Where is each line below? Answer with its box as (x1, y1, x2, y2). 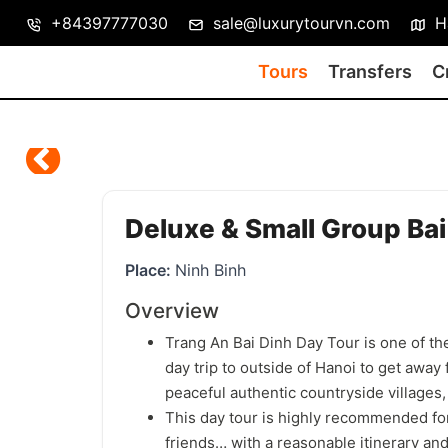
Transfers (328, 61, 412, 82)
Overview (125, 298, 219, 323)
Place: (125, 260, 175, 280)
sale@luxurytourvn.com (208, 13, 390, 33)
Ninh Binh (175, 260, 246, 280)
